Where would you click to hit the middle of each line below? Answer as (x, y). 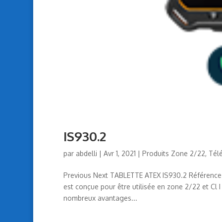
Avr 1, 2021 (119, 153)
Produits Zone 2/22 (173, 153)
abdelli (86, 153)
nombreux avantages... (100, 198)
